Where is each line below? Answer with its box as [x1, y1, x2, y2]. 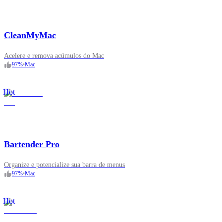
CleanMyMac [4, 30, 56, 41]
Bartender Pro [4, 139, 59, 150]
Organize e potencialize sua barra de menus [4, 161, 125, 169]
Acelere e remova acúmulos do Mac [4, 52, 104, 60]
